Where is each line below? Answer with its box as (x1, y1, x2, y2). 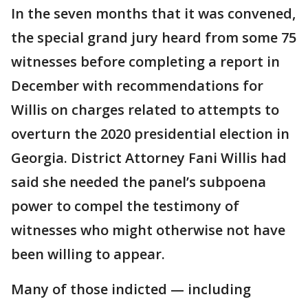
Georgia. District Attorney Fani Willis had (11, 148, 287, 167)
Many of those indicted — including (11, 280, 251, 298)
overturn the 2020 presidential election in (11, 124, 289, 143)
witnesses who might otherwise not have (11, 221, 285, 239)
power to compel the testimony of (11, 197, 239, 215)
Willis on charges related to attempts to (11, 100, 279, 119)
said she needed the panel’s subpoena (11, 173, 266, 191)
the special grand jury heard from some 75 (11, 28, 296, 47)
